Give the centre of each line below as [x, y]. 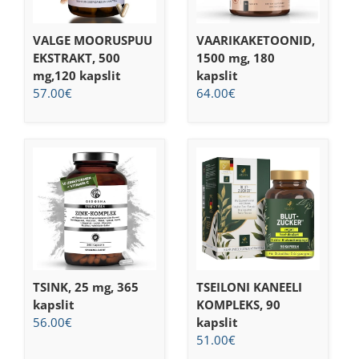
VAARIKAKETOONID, [255, 40]
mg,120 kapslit [77, 75]
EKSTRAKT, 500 [77, 57]
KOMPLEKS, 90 [238, 305]
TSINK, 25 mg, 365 [86, 287]
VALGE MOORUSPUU [93, 40]
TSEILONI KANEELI [249, 287]
